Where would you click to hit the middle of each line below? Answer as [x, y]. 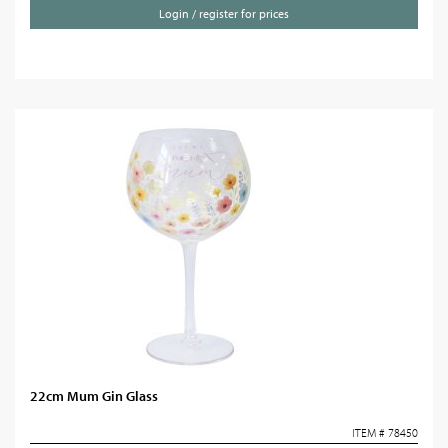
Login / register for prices [224, 13]
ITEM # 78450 [385, 432]
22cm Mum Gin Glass [94, 396]
